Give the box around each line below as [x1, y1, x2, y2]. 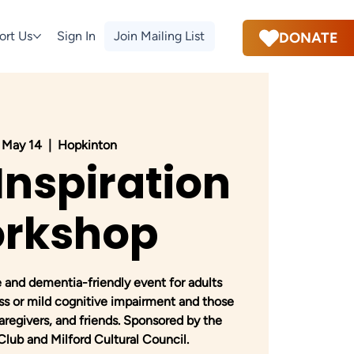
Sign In [56, 28, 96, 43]
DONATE [278, 29, 338, 47]
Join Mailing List [113, 28, 205, 43]
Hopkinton [57, 137, 117, 153]
